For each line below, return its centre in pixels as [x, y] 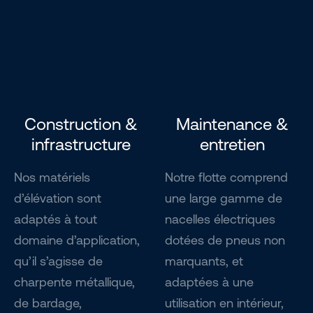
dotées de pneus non [225, 240]
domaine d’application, [77, 240]
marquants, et [204, 261]
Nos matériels [52, 177]
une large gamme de [224, 198]
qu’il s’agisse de [58, 261]
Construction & [81, 124]
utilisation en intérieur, [224, 303]
